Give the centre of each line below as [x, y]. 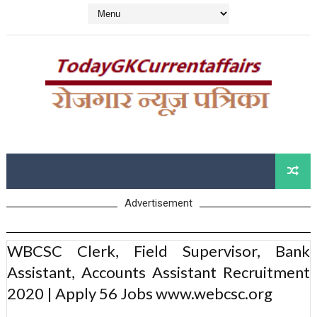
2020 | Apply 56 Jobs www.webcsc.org [139, 294]
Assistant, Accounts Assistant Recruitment [158, 272]
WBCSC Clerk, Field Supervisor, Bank [158, 251]
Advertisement [158, 203]
